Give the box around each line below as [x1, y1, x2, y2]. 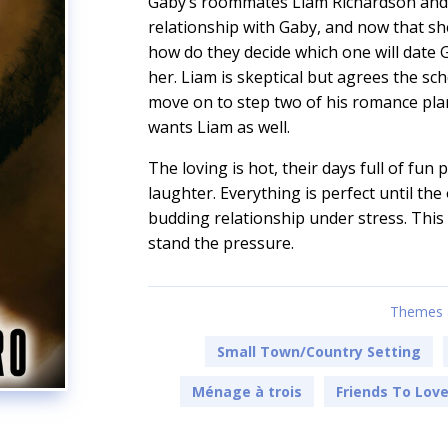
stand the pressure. [148, 232, 295, 255]
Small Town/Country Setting [216, 342, 421, 362]
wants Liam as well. [148, 116, 291, 139]
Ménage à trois [192, 382, 303, 402]
